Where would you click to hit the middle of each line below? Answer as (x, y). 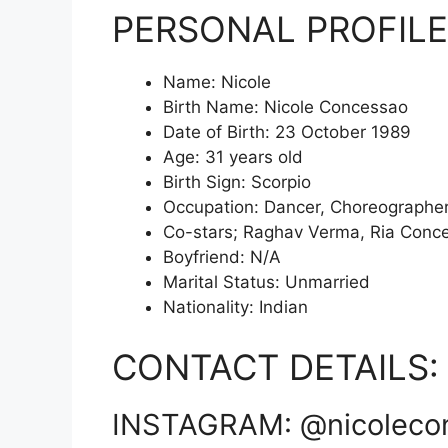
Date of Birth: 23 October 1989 (287, 132)
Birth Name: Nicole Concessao (285, 107)
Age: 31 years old (233, 157)
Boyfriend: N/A (222, 257)
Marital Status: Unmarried (266, 282)
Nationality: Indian (235, 307)
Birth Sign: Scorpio (237, 182)
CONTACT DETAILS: (275, 366)
